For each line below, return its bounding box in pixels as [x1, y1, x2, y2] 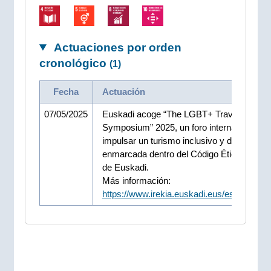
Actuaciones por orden [51, 41, 181, 54]
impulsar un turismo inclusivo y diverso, [102, 135, 258, 146]
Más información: [102, 175, 171, 186]
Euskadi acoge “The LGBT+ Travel [102, 108, 240, 119]
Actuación [102, 86, 145, 97]
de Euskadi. [102, 162, 149, 172]
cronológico [39, 56, 109, 70]
